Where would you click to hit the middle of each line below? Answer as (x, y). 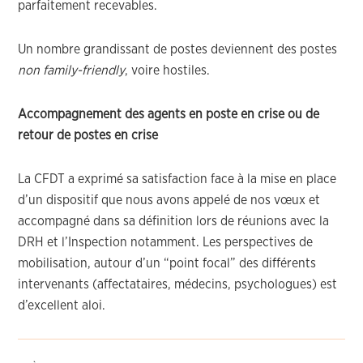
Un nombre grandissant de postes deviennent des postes (178, 49)
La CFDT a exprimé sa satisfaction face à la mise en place (177, 179)
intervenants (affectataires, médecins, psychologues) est (178, 284)
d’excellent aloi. (62, 305)
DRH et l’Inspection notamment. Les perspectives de (166, 242)
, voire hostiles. (168, 70)
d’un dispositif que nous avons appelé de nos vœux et (169, 200)
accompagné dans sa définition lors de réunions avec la (174, 221)
